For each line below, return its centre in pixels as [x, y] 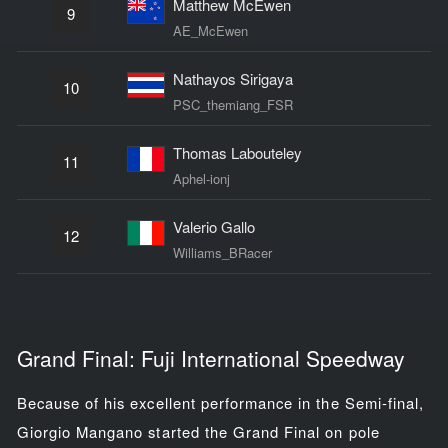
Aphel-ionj [201, 178]
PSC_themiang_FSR [232, 104]
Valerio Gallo [213, 226]
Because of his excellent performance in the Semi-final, [220, 402]
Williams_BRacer [222, 252]
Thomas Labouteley [237, 152]
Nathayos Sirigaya [232, 78]
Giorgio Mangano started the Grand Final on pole [198, 431]
